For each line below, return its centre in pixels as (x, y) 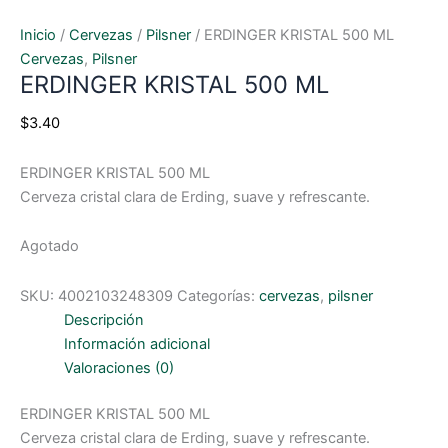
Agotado (49, 246)
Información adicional (136, 343)
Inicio (38, 35)
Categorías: (218, 295)
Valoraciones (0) (118, 367)
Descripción (103, 319)
